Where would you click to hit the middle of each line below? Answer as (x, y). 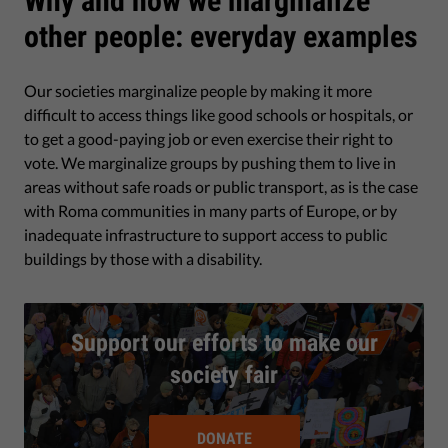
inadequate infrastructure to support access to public (205, 234)
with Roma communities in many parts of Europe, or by (210, 210)
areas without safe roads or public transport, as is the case (221, 186)
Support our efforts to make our (224, 342)
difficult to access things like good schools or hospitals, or (218, 114)
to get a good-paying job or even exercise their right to (208, 138)
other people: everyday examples (221, 36)
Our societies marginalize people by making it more (198, 90)
